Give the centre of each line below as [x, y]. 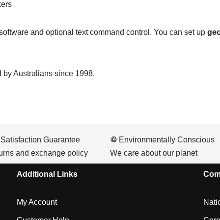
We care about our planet [154, 153]
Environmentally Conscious [166, 140]
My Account [37, 202]
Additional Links [47, 174]
